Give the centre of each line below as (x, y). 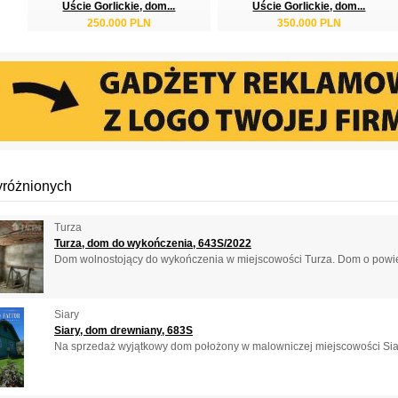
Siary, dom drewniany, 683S (123, 330)
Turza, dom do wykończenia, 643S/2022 (153, 243)
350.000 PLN (309, 23)
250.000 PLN (119, 23)
